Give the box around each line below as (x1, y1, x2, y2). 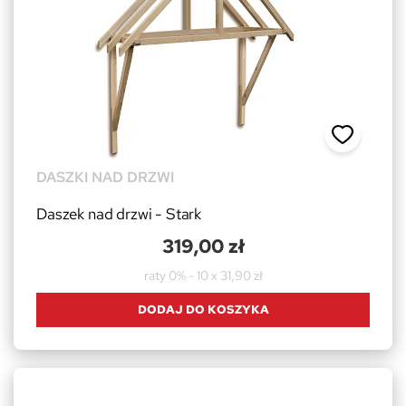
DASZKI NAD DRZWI (36, 167, 174, 187)
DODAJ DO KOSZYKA (137, 301, 269, 317)
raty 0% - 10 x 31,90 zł (143, 266, 263, 284)
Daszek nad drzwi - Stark (36, 203, 202, 224)
